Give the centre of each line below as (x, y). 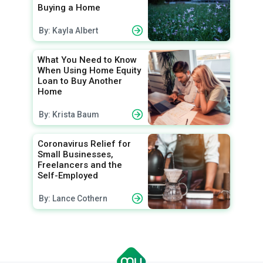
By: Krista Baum (69, 115)
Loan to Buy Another (80, 81)
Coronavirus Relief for (84, 144)
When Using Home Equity (89, 71)
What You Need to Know (87, 60)
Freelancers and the (80, 165)
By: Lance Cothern (73, 199)
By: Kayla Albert (68, 31)
